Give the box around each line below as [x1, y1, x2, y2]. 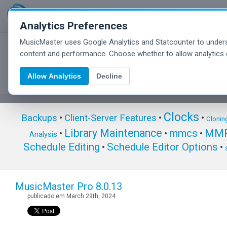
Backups [21, 112, 57, 124]
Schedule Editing [23, 141, 100, 154]
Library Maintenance [64, 127, 162, 140]
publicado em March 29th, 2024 [27, 193, 116, 200]
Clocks [163, 110, 199, 125]
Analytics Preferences [20, 20, 128, 32]
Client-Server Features [64, 112, 157, 124]
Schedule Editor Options [107, 141, 218, 154]
